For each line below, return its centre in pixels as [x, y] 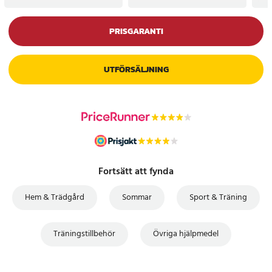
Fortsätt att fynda [136, 172]
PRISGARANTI [136, 31]
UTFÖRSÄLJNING [136, 69]
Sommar [137, 197]
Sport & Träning [218, 197]
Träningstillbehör [84, 234]
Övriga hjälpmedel [186, 234]
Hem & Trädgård [55, 197]
